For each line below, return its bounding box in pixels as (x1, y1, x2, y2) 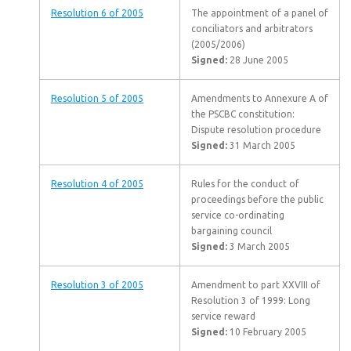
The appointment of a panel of (191, 8, 328, 18)
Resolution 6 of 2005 (51, 8, 143, 18)
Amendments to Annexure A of (191, 93, 328, 103)
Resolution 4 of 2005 (51, 179, 143, 189)
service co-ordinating (191, 210, 284, 220)
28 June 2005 (227, 55, 288, 65)
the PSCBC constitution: (191, 109, 295, 119)
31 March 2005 (227, 140, 295, 150)
